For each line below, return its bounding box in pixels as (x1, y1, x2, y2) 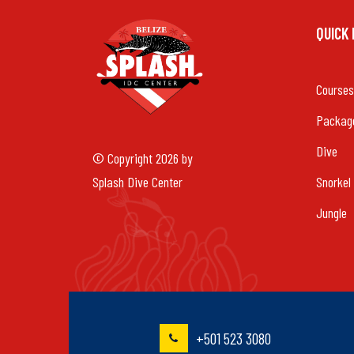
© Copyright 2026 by (92, 149, 193, 167)
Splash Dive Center (92, 172, 183, 190)
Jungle (316, 204, 347, 221)
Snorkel (316, 173, 351, 190)
